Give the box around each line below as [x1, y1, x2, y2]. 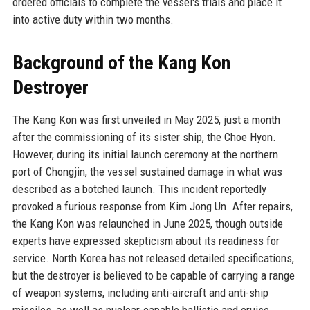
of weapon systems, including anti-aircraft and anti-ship [12, 285, 268, 300]
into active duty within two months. [12, 12, 174, 26]
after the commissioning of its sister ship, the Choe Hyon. [12, 129, 276, 144]
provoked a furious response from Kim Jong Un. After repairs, [12, 199, 293, 213]
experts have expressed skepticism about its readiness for [12, 233, 280, 248]
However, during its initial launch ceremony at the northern [12, 147, 278, 161]
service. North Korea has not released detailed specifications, [12, 250, 294, 265]
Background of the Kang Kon [12, 51, 230, 74]
